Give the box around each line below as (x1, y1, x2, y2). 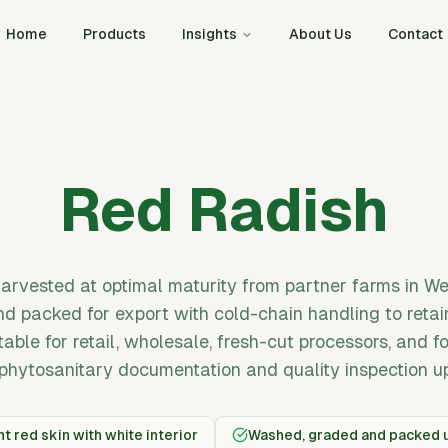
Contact (387, 26, 443, 42)
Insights (181, 26, 237, 42)
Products (82, 26, 146, 42)
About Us (288, 26, 352, 42)
